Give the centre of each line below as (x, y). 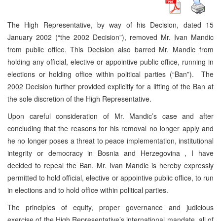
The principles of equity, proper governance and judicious (110, 207)
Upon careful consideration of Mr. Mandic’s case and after (110, 116)
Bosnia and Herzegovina (136, 153)
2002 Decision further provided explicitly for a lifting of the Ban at (110, 86)
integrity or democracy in (50, 153)
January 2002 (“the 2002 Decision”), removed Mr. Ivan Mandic (110, 37)
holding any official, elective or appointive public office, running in (110, 61)
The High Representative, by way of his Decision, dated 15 (110, 24)
